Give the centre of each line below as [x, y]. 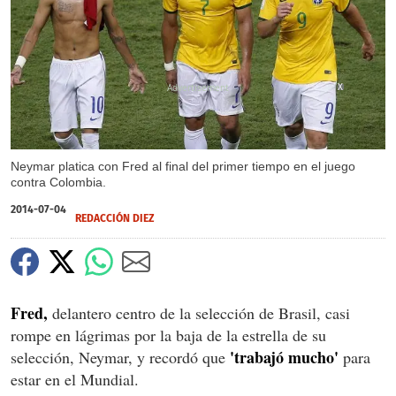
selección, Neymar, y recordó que [120, 357]
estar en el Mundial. [75, 379]
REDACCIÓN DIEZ [115, 218]
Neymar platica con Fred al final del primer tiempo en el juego [183, 166]
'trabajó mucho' [284, 357]
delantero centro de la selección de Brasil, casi [199, 312]
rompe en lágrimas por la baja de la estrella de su [168, 335]
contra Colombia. [58, 182]
